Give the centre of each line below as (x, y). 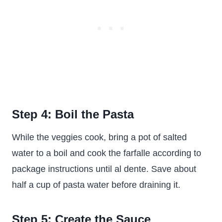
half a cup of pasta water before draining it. (96, 185)
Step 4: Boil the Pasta (73, 114)
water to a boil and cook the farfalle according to (107, 153)
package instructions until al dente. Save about (104, 169)
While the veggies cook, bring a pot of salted (99, 137)
